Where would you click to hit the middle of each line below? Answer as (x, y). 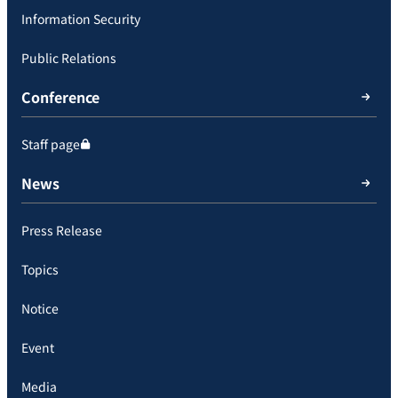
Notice (40, 309)
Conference (60, 97)
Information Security (81, 19)
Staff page (51, 144)
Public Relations (69, 58)
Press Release (62, 231)
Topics (40, 270)
